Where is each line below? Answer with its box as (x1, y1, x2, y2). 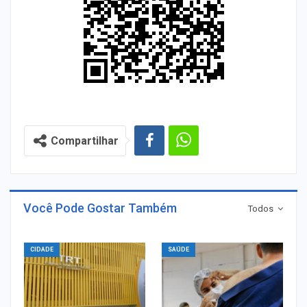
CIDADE (30, 245, 53, 253)
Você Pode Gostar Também (23, 200, 177, 215)
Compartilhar (51, 134, 119, 147)
